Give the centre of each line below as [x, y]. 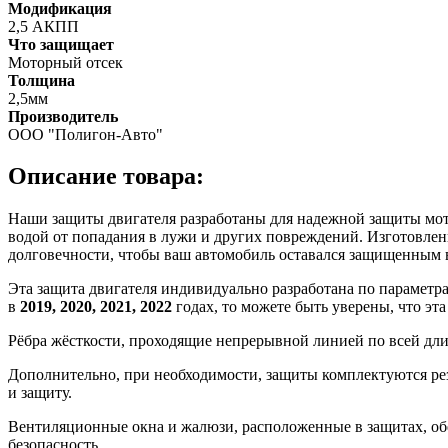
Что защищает [61, 44]
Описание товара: [106, 176]
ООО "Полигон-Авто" [85, 134]
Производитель [63, 116]
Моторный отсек [65, 62]
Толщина [41, 80]
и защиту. [40, 393]
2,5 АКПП [43, 26]
